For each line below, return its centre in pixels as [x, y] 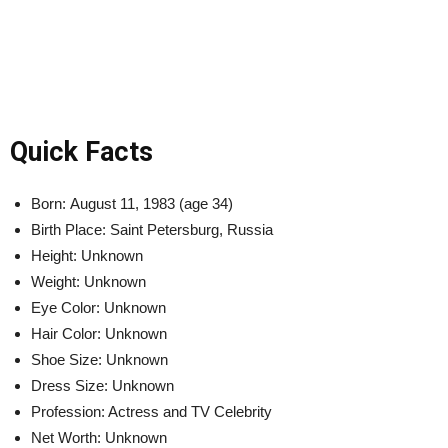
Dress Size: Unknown [102, 385]
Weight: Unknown [88, 281]
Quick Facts [81, 151]
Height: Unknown [87, 255]
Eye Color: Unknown [98, 307]
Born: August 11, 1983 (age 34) [132, 203]
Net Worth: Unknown [99, 437]
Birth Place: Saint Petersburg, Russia [152, 229]
